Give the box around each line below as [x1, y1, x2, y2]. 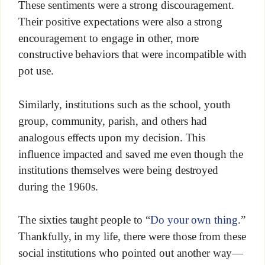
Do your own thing [150, 214, 238, 227]
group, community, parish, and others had [18, 114, 208, 127]
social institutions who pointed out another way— [18, 246, 244, 259]
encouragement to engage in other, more [18, 31, 199, 44]
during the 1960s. [18, 180, 99, 193]
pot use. [18, 64, 54, 77]
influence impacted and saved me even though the [18, 147, 244, 160]
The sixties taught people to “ [18, 214, 150, 227]
